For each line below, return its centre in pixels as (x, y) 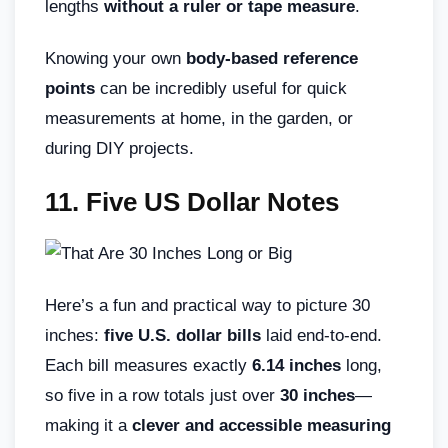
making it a (88, 425)
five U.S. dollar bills (182, 335)
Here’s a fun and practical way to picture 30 (207, 305)
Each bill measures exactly (148, 365)
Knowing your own (115, 58)
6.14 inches (296, 365)
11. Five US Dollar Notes (192, 201)
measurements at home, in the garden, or (199, 118)
